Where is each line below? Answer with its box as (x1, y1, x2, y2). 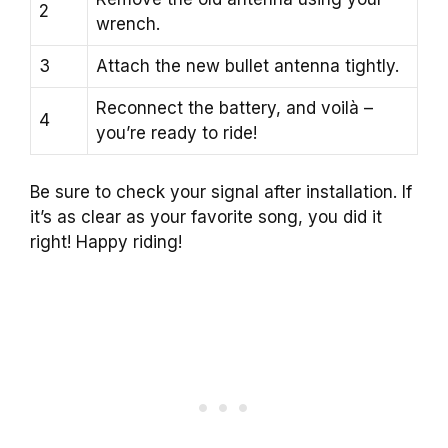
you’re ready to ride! (96, 122, 257, 143)
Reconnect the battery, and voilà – (96, 97, 373, 118)
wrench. (96, 13, 160, 34)
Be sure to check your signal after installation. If (30, 182, 412, 203)
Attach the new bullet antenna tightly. (96, 55, 399, 76)
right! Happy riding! (30, 232, 182, 253)
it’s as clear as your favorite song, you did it (30, 207, 382, 228)
